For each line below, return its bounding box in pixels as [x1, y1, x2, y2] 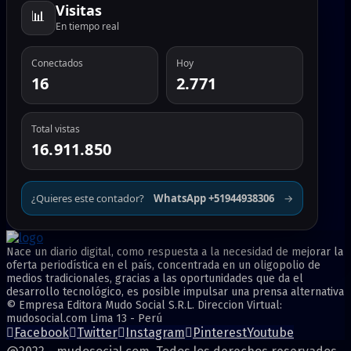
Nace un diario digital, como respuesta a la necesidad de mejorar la [6, 244, 343, 259]
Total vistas [31, 121, 80, 136]
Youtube [247, 324, 294, 340]
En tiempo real [56, 19, 119, 33]
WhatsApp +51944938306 [154, 190, 274, 205]
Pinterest [193, 324, 247, 340]
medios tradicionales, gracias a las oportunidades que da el [6, 271, 303, 285]
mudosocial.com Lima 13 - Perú [6, 311, 162, 325]
